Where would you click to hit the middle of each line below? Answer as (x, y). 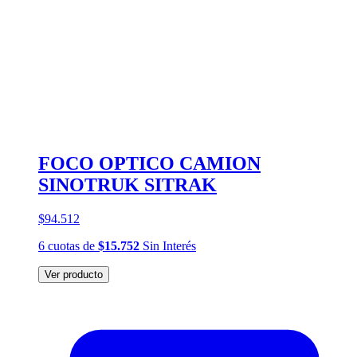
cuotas (64, 245)
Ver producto (74, 274)
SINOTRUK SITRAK (127, 184)
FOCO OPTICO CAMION (149, 163)
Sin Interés (168, 245)
